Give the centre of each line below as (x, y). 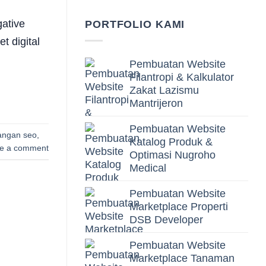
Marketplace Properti (179, 207)
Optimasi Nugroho (172, 155)
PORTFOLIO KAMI (135, 25)
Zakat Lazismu (164, 91)
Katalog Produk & (171, 142)
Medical (148, 168)
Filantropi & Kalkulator (182, 77)
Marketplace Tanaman (182, 259)
